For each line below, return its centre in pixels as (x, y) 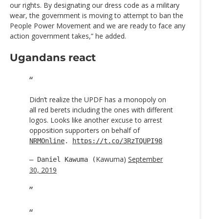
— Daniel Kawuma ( (63, 159)
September (145, 159)
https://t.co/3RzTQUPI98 (117, 141)
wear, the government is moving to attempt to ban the (97, 16)
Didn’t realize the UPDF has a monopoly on (98, 99)
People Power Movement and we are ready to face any (98, 26)
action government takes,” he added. (68, 36)
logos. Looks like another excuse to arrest (96, 120)
